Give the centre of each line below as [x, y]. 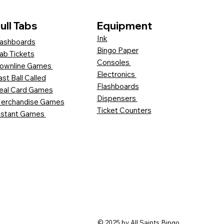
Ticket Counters [124, 110]
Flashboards [118, 86]
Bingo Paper [117, 50]
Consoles [114, 62]
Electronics [116, 74]
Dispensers [117, 98]
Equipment [124, 26]
